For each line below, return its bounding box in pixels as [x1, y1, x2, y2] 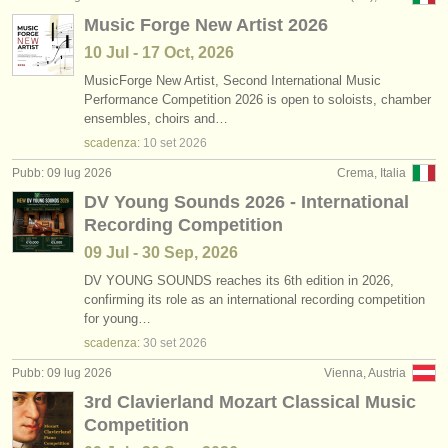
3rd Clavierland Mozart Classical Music [84, 392, 416, 412]
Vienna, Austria [324, 366, 406, 380]
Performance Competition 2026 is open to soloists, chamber [84, 92, 431, 107]
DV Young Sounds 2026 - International [84, 192, 409, 212]
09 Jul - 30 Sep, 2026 [84, 244, 238, 261]
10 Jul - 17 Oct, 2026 [84, 44, 234, 61]
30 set [143, 336, 176, 350]
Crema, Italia [337, 166, 406, 180]
